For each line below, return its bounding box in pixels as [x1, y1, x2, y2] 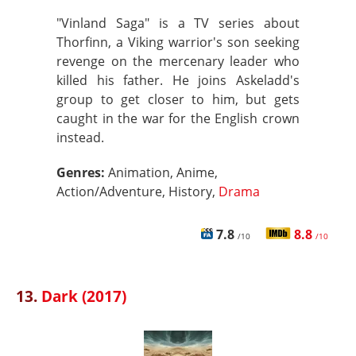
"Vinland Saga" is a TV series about [56, 14, 300, 32]
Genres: [56, 164, 108, 181]
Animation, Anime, [108, 164, 218, 181]
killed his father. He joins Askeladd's [56, 72, 300, 89]
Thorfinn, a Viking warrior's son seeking [56, 33, 300, 51]
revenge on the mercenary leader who [56, 52, 300, 70]
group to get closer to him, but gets [56, 91, 300, 108]
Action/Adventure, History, [56, 183, 219, 200]
